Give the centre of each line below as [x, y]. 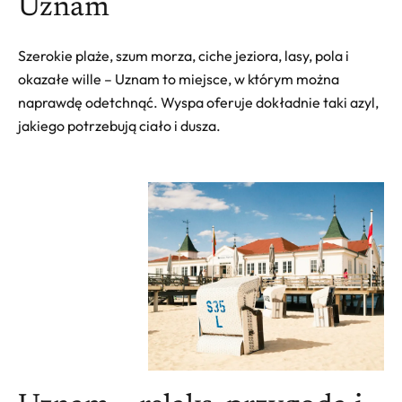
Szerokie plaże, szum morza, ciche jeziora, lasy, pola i [184, 55]
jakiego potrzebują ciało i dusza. [119, 125]
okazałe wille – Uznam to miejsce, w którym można [179, 79]
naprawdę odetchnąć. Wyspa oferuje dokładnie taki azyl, [198, 102]
